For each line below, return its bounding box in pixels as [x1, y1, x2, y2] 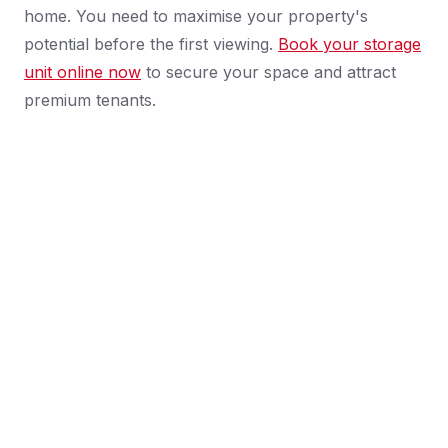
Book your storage [278, 34, 421, 55]
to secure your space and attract [141, 62, 396, 83]
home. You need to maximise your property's [24, 6, 368, 27]
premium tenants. [24, 90, 156, 111]
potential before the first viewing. [24, 34, 278, 55]
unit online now [24, 62, 141, 83]
